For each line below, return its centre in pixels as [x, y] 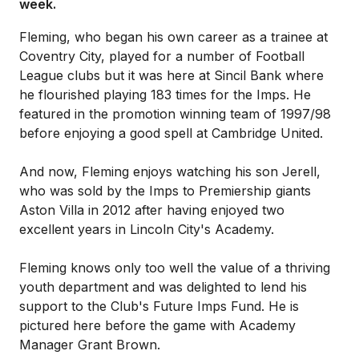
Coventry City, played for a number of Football [162, 56]
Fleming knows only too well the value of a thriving [175, 268]
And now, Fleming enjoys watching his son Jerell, [170, 171]
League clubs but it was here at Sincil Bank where [171, 75]
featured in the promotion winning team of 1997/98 [175, 114]
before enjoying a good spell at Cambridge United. [171, 133]
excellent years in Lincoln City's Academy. [147, 229]
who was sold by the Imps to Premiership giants [165, 191]
